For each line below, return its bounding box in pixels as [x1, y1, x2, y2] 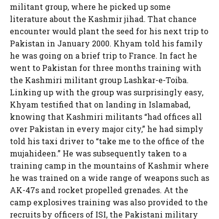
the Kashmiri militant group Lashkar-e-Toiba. [10, 75, 189, 85]
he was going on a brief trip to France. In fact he [10, 50, 197, 61]
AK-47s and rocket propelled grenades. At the [10, 185, 188, 195]
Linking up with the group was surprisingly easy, [10, 87, 203, 97]
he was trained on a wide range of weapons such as [10, 173, 209, 183]
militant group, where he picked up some [10, 1, 171, 12]
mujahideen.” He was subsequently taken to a [10, 148, 187, 158]
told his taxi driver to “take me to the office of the [10, 136, 204, 146]
